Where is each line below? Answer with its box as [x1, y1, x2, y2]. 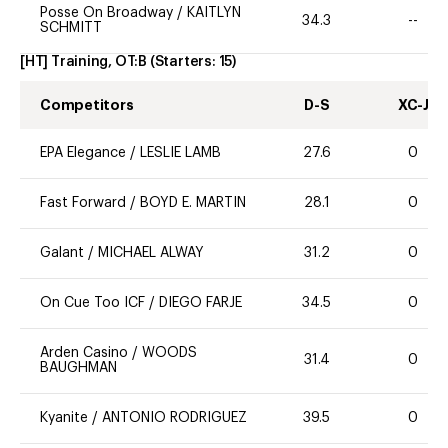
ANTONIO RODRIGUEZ [102, 410, 247, 425]
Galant [40, 245, 84, 260]
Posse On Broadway [40, 6, 173, 21]
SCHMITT [40, 21, 102, 36]
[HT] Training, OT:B [20, 55, 148, 70]
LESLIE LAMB [140, 145, 221, 160]
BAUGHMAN [40, 360, 117, 375]
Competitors [40, 97, 134, 112]
